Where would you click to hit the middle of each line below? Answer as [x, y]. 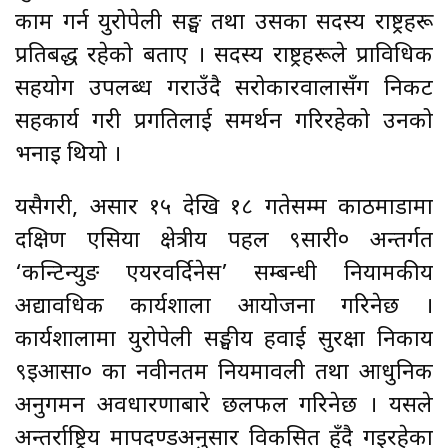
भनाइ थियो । [68, 155]
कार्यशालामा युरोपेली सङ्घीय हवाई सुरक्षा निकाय [224, 340]
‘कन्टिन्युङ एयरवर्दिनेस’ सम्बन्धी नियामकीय [224, 274]
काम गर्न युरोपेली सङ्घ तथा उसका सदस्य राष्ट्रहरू [224, 23]
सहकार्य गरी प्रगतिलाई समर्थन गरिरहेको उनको [224, 122]
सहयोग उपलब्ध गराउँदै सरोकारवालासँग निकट [224, 89]
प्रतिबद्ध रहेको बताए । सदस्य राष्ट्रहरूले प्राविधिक [224, 56]
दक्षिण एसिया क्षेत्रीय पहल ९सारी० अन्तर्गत [224, 241]
